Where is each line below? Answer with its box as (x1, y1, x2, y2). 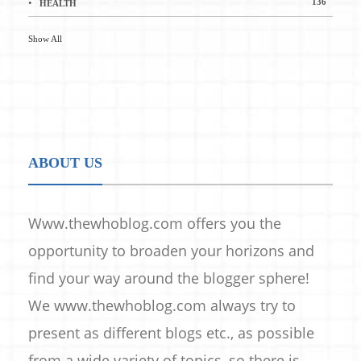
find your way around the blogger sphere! (28, 268, 309, 288)
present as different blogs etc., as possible (28, 323, 314, 343)
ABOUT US (28, 155, 102, 172)
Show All (28, 34, 62, 44)
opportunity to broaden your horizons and (28, 241, 314, 261)
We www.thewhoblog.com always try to (28, 296, 296, 316)
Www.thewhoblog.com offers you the (28, 214, 281, 234)
